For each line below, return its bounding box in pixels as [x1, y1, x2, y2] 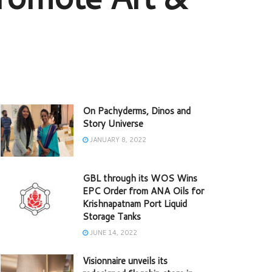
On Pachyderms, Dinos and [83, 104, 191, 118]
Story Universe [83, 117, 143, 131]
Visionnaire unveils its [83, 254, 168, 268]
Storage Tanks [83, 210, 141, 223]
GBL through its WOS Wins [83, 172, 197, 185]
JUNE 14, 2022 [88, 228, 137, 238]
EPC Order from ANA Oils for [83, 185, 204, 198]
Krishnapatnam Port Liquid [83, 197, 187, 211]
